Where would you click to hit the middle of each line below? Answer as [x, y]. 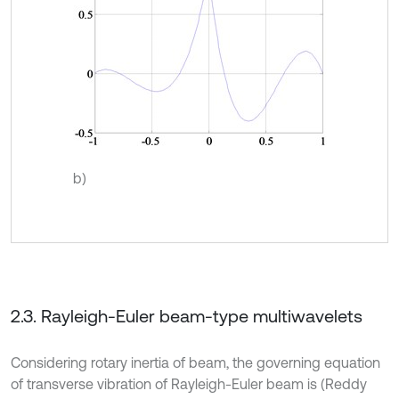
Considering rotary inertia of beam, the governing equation [195, 362]
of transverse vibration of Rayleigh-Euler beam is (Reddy [189, 383]
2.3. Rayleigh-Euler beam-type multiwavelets [187, 315]
